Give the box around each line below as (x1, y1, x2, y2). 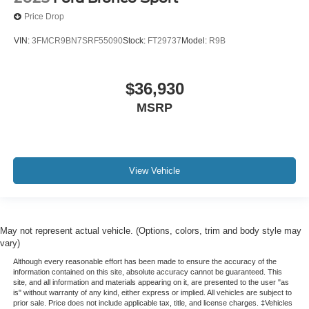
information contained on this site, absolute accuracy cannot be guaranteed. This (12, 267, 282, 276)
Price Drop (24, 12, 64, 22)
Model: (181, 36, 209, 46)
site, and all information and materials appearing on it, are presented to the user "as (12, 277, 289, 286)
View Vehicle (129, 166, 180, 177)
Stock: (123, 36, 148, 46)
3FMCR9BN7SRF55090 (32, 36, 123, 46)
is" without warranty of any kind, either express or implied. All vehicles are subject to (12, 288, 292, 297)
